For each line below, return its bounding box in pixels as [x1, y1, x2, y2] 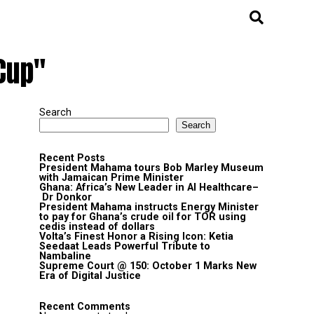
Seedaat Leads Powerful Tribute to [39, 240, 210, 252]
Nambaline [39, 250, 91, 262]
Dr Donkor [39, 191, 92, 203]
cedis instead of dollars [39, 221, 155, 233]
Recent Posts [39, 152, 105, 164]
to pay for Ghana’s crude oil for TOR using [39, 211, 246, 223]
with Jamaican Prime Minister [39, 172, 184, 184]
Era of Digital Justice [39, 270, 141, 282]
